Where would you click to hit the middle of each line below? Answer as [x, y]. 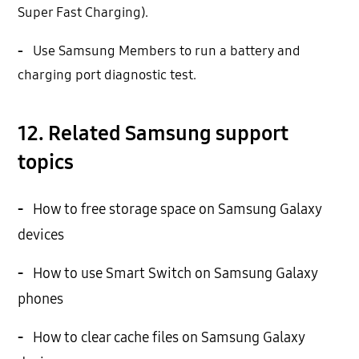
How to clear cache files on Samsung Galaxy [167, 338]
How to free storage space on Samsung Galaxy [176, 210]
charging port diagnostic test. [107, 75]
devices [41, 235]
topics [46, 163]
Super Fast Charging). [83, 13]
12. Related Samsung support [153, 134]
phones [41, 299]
